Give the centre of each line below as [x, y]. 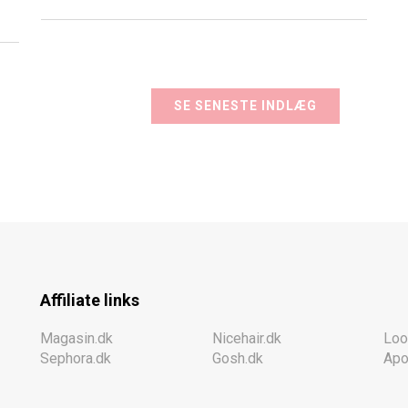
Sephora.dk [76, 358]
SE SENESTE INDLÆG [245, 105]
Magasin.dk [76, 338]
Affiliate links [90, 300]
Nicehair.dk [246, 338]
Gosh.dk [237, 358]
